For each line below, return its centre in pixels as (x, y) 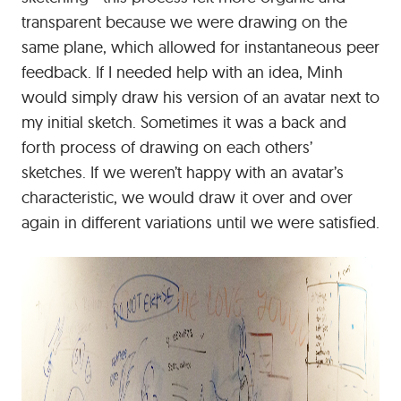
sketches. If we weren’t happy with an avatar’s (183, 172)
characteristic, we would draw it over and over (187, 197)
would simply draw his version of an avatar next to (200, 97)
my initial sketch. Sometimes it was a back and (184, 122)
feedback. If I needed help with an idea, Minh (182, 72)
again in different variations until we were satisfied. (200, 222)
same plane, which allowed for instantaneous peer (200, 47)
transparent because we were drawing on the (184, 22)
